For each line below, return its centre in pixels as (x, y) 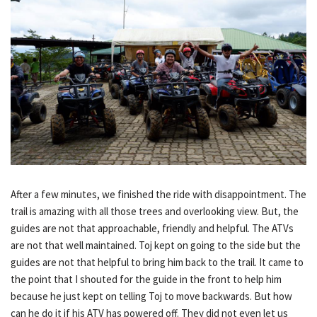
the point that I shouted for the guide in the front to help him (146, 279)
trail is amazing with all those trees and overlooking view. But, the (155, 212)
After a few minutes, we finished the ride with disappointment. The (158, 195)
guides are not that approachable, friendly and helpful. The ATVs (152, 229)
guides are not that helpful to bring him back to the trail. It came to (157, 263)
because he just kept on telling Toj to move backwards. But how (151, 296)
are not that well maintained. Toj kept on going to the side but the (156, 246)
